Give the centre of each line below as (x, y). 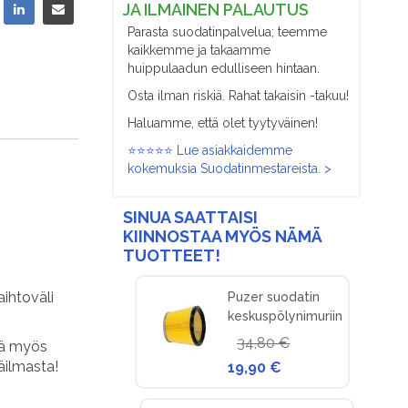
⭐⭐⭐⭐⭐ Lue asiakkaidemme (210, 150)
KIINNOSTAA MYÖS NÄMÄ (223, 236)
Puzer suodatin (274, 296)
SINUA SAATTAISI (191, 217)
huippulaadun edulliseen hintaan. (224, 68)
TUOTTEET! (172, 255)
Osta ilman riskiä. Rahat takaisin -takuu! (239, 95)
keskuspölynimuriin (286, 316)
